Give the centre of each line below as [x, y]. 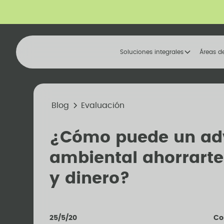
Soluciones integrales [152, 52]
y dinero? [90, 178]
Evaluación [103, 105]
